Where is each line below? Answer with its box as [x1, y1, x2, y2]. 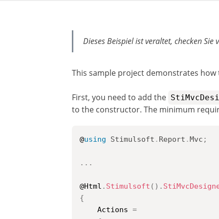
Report [159, 135, 185, 144]
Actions [80, 205, 132, 214]
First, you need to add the [72, 92, 168, 103]
